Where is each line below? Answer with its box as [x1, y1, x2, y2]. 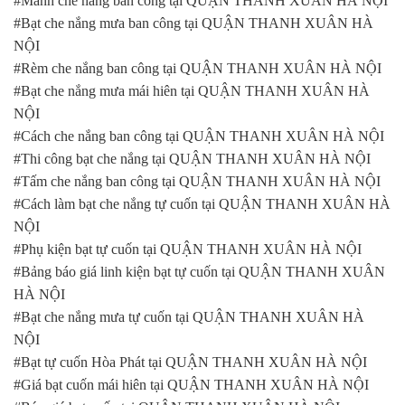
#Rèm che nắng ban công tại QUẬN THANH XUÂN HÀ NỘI [14, 60, 381, 76]
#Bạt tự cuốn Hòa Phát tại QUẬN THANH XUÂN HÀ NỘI [14, 353, 367, 370]
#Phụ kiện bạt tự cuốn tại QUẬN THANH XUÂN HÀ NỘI [14, 240, 362, 257]
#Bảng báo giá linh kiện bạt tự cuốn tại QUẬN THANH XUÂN [14, 263, 385, 279]
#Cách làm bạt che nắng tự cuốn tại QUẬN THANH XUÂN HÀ [14, 195, 391, 212]
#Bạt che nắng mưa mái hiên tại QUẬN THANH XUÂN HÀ [14, 82, 370, 99]
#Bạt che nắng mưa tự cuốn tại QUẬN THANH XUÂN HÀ [14, 308, 364, 325]
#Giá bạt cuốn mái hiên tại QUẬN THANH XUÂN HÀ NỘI [14, 376, 369, 392]
